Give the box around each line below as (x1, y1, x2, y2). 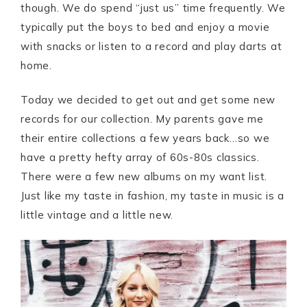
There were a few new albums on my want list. (21, 170, 267, 184)
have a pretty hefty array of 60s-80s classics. (21, 151, 260, 164)
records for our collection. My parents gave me (21, 112, 264, 126)
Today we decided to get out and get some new (21, 93, 275, 107)
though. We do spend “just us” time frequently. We (21, 1, 286, 15)
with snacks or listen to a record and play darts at (21, 40, 282, 53)
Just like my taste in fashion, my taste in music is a (21, 189, 284, 203)
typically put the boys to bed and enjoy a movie (21, 21, 270, 34)
